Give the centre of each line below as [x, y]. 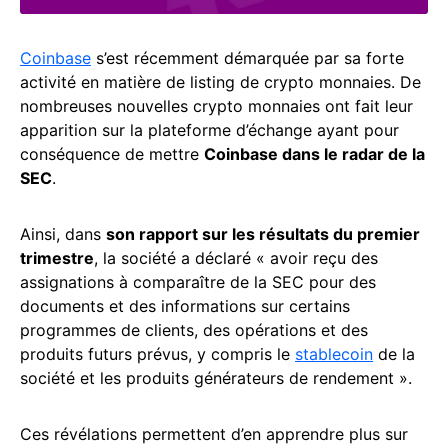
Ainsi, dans [63, 233]
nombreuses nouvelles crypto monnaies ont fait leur [216, 105]
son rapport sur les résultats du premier [263, 233]
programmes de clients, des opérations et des [194, 329]
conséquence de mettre [112, 153]
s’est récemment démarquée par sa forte [247, 57]
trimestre [57, 257]
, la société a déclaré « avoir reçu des [236, 257]
